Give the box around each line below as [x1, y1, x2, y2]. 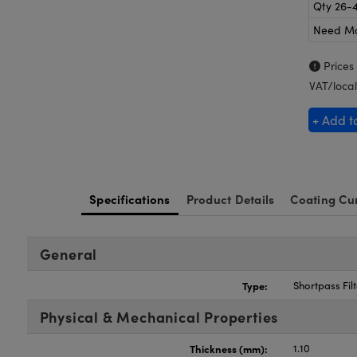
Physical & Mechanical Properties [39, 307, 279, 327]
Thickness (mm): [190, 341, 269, 355]
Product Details [186, 190, 275, 207]
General [39, 244, 98, 264]
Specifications [89, 190, 171, 207]
